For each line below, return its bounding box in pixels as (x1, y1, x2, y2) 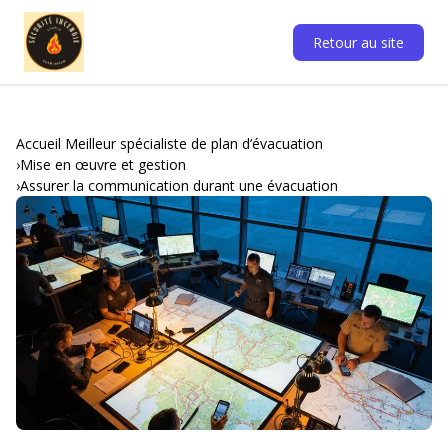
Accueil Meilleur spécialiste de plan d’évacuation (16, 134, 323, 153)
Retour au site (313, 32, 404, 52)
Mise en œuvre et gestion (20, 155, 186, 174)
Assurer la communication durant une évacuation (20, 176, 338, 195)
